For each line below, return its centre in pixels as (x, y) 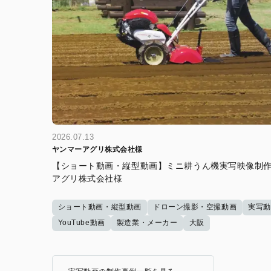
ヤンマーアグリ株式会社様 (97, 150)
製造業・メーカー (147, 223)
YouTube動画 (81, 223)
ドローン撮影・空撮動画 (195, 207)
